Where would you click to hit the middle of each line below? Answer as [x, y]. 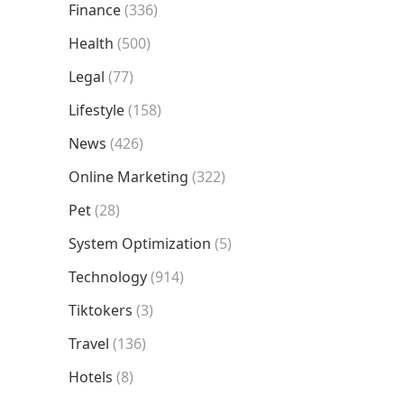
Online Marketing [129, 177]
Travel [89, 344]
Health [91, 43]
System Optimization [140, 243]
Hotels [91, 377]
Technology [108, 277]
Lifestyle [96, 110]
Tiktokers [101, 310]
